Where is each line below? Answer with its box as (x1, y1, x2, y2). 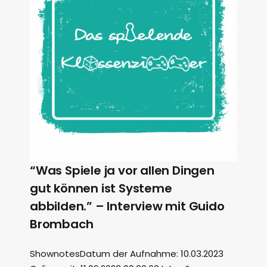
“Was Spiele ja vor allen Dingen (30, 162, 215, 179)
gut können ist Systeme (30, 180, 172, 197)
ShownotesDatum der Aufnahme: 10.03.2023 (30, 247, 223, 260)
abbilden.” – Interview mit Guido (30, 198, 225, 215)
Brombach (30, 216, 94, 232)
